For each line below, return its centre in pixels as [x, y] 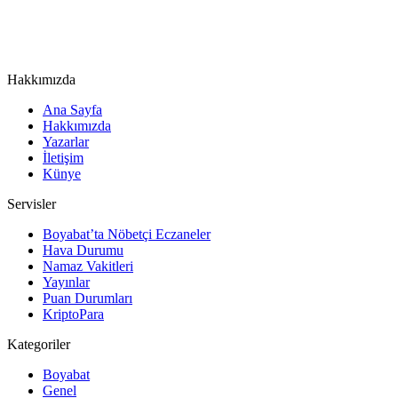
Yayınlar [66, 283]
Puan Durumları [88, 298]
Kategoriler [39, 345]
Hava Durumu [83, 251]
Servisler [32, 204]
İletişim [63, 158]
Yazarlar [66, 142]
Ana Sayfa [72, 110]
